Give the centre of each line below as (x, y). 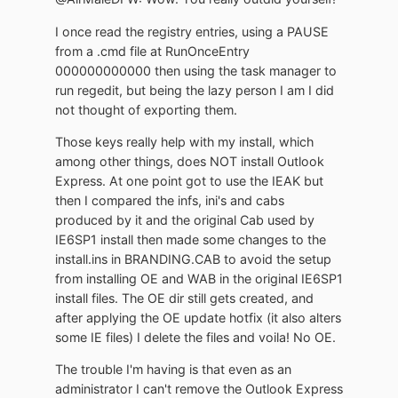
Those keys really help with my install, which (184, 141)
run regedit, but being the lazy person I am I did (195, 90)
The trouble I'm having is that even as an (173, 370)
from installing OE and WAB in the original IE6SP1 (199, 278)
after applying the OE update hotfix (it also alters (198, 317)
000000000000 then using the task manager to (196, 70)
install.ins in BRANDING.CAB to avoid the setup (193, 259)
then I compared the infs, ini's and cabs (170, 200)
